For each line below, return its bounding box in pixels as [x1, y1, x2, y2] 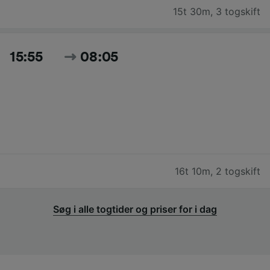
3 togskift [216, 5, 260, 18]
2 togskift [216, 165, 260, 178]
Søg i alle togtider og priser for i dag [53, 203, 217, 216]
